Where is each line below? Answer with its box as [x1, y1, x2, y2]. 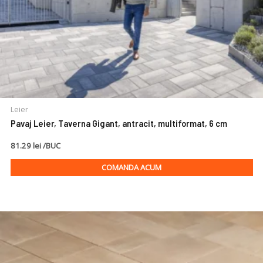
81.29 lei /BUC [10, 140, 60, 151]
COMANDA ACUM [102, 162, 161, 173]
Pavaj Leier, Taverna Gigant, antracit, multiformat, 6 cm [10, 117, 227, 129]
